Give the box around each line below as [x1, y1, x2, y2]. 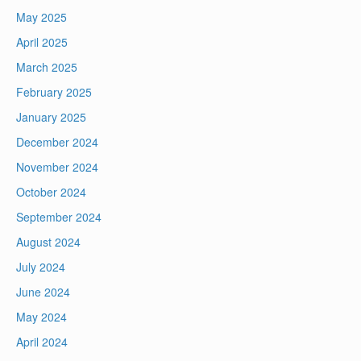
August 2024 [16, 234, 81, 251]
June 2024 [16, 284, 70, 301]
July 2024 [16, 259, 65, 276]
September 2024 [16, 209, 102, 226]
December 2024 [16, 134, 98, 151]
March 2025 [16, 59, 77, 76]
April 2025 [16, 34, 68, 51]
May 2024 [16, 309, 67, 326]
